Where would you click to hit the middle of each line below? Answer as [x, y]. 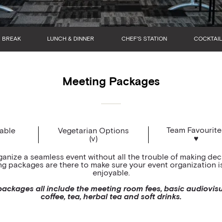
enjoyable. [111, 173]
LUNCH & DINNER [70, 39]
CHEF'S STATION [144, 39]
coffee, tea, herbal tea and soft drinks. [111, 197]
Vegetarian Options [94, 131]
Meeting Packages [111, 82]
